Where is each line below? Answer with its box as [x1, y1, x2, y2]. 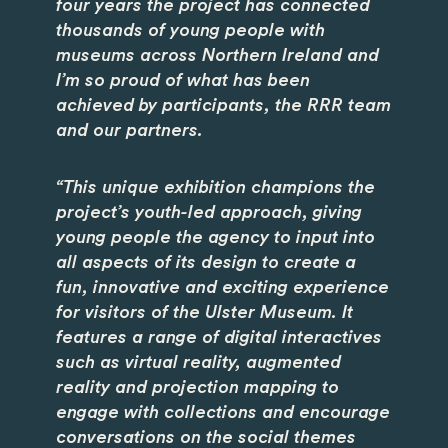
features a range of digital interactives [56, 328, 382, 347]
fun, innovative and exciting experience [56, 278, 389, 297]
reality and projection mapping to [56, 378, 339, 397]
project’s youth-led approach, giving [56, 203, 362, 222]
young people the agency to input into [56, 228, 375, 247]
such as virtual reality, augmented [56, 353, 341, 372]
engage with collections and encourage [56, 403, 390, 422]
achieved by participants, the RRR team [56, 96, 391, 115]
